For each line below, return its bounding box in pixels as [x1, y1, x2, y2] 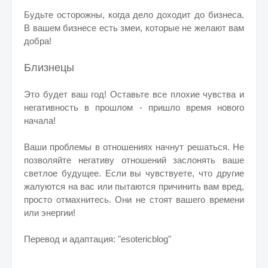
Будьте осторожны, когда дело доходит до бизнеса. [24, 10, 244, 20]
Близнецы [24, 62, 74, 74]
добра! [24, 36, 51, 46]
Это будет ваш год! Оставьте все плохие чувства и [24, 89, 244, 99]
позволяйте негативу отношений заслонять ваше [24, 155, 244, 165]
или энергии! [24, 208, 75, 218]
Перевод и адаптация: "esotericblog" [24, 234, 173, 244]
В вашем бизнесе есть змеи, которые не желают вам [24, 23, 244, 33]
